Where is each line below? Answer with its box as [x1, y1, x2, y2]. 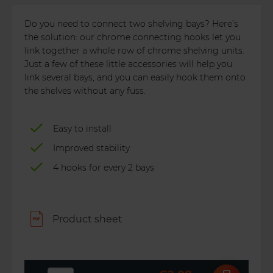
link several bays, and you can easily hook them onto [24, 72, 246, 83]
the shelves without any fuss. [24, 85, 146, 96]
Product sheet [52, 213, 122, 225]
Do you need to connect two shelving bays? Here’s [24, 18, 238, 29]
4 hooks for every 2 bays [53, 162, 154, 173]
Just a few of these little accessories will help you [24, 58, 232, 69]
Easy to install [53, 123, 112, 134]
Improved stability [53, 143, 130, 154]
